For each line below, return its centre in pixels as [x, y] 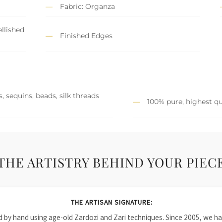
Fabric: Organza [87, 7]
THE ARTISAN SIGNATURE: [111, 203]
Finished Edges [86, 35]
